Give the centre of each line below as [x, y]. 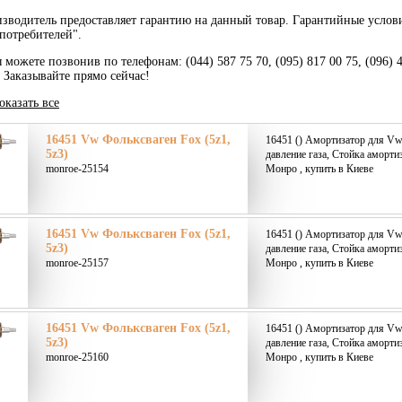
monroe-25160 [77, 357]
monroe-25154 [77, 169]
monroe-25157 [77, 263]
